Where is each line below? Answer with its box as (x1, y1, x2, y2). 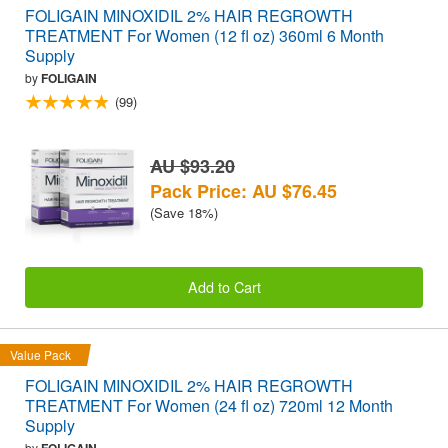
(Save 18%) (150, 202, 218, 222)
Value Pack (10, 345, 71, 363)
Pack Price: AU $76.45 (150, 177, 337, 204)
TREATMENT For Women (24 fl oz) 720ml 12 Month (25, 393, 393, 417)
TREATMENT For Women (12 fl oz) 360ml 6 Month (25, 23, 384, 47)
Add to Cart (187, 276, 261, 298)
